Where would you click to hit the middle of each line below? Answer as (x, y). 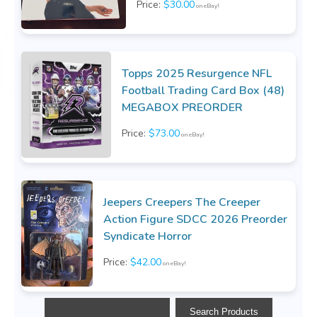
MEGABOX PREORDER (182, 108)
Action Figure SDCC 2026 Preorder (195, 220)
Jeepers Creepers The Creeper (181, 203)
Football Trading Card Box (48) (203, 91)
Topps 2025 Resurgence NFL (197, 74)
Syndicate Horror (147, 237)
